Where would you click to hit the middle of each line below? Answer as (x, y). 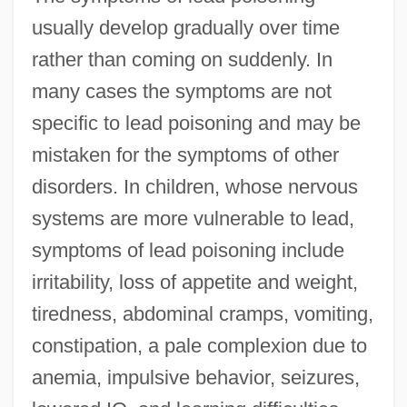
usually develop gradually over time (185, 27)
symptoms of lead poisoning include (188, 250)
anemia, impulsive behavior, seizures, (195, 377)
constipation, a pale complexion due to (199, 345)
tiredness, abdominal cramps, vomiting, (202, 313)
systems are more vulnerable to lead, (193, 218)
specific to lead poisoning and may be (196, 123)
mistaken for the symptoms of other (185, 154)
